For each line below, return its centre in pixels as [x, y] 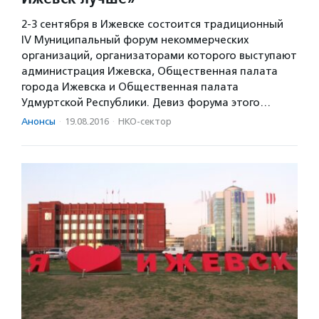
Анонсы [38, 121]
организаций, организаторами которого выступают [159, 55]
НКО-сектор [145, 121]
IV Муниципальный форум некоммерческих [135, 40]
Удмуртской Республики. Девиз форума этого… [146, 102]
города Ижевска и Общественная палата [130, 87]
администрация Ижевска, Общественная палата [150, 71]
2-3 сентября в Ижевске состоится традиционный [152, 24]
